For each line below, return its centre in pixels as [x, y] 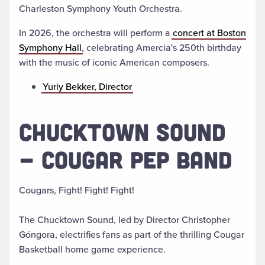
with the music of [54, 63]
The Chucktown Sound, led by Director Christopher [125, 220]
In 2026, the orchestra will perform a [96, 33]
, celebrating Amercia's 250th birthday [161, 48]
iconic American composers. [150, 63]
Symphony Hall [50, 48]
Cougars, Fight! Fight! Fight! [77, 190]
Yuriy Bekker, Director [87, 87]
